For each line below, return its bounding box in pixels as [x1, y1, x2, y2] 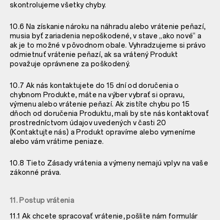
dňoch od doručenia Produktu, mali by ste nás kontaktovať [10, 109, 209, 118]
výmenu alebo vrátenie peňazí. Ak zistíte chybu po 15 [10, 100, 190, 109]
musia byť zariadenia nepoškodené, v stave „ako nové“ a [10, 31, 202, 40]
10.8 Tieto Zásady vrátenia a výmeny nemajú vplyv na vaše [10, 159, 208, 167]
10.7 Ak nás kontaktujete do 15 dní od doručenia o [10, 81, 179, 90]
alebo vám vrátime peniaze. [10, 137, 104, 146]
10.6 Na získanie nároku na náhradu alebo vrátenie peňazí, [10, 22, 206, 31]
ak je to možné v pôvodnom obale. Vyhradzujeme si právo [10, 41, 206, 50]
